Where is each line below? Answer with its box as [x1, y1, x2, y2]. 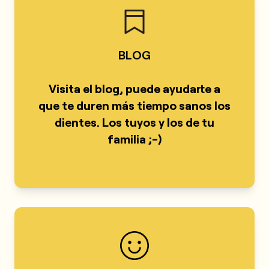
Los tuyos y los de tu [102, 115, 214, 129]
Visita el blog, [49, 81, 125, 95]
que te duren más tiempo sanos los [38, 98, 231, 112]
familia [107, 131, 146, 146]
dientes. [55, 115, 100, 129]
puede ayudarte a [125, 81, 220, 95]
